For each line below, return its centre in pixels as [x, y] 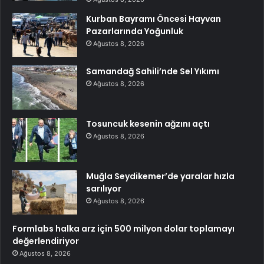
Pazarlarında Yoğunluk [135, 31]
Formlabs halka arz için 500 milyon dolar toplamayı [123, 228]
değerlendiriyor [46, 241]
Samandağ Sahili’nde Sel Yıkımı [153, 71]
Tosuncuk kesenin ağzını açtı [148, 123]
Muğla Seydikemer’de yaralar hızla [160, 176]
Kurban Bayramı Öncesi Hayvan [154, 19]
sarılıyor [104, 188]
